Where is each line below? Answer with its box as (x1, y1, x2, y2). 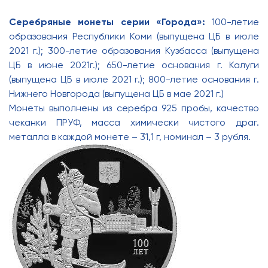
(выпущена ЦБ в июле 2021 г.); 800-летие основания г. (9, 74, 259, 86)
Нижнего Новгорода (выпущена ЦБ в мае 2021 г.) (9, 88, 224, 100)
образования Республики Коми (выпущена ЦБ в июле (9, 31, 259, 42)
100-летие (212, 16, 259, 28)
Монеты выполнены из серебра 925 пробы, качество (9, 102, 259, 114)
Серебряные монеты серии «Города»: (9, 16, 212, 28)
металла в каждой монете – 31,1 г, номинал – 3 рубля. (9, 131, 251, 143)
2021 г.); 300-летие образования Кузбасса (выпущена (9, 45, 259, 57)
